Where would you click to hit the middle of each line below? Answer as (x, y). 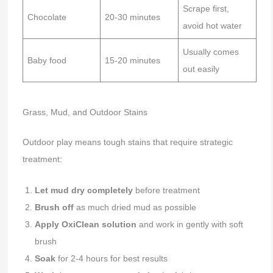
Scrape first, (206, 9)
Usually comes (211, 52)
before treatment (166, 190)
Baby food (47, 61)
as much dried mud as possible (135, 207)
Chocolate (47, 17)
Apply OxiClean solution (85, 224)
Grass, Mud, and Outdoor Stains (85, 112)
